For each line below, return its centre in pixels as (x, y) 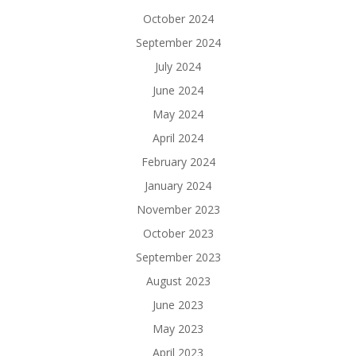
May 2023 (178, 329)
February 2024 (178, 162)
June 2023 (178, 305)
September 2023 (178, 257)
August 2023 (178, 281)
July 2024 (178, 66)
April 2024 (178, 138)
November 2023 (178, 209)
